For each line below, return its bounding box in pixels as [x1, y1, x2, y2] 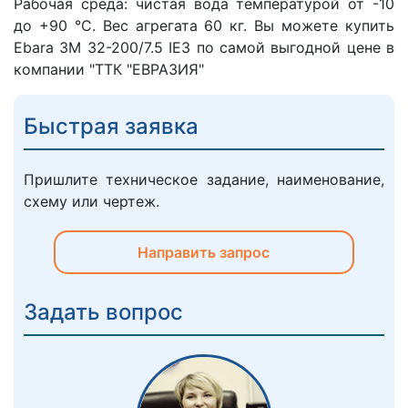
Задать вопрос [24, 299, 183, 326]
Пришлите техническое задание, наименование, [24, 170, 384, 189]
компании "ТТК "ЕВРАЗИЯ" [14, 60, 204, 79]
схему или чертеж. [24, 192, 159, 211]
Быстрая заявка [24, 113, 199, 140]
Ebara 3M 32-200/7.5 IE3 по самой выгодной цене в [14, 38, 394, 57]
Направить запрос [138, 243, 270, 262]
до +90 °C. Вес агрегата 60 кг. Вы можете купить [14, 16, 394, 36]
